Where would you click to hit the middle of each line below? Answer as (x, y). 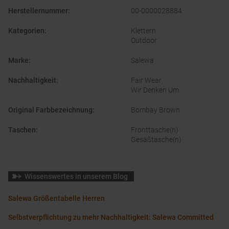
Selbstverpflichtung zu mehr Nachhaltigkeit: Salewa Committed (111, 217)
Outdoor (144, 41)
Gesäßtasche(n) (156, 140)
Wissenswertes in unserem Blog (76, 177)
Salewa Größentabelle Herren (56, 199)
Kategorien (26, 31)
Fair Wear (146, 81)
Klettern (143, 31)
